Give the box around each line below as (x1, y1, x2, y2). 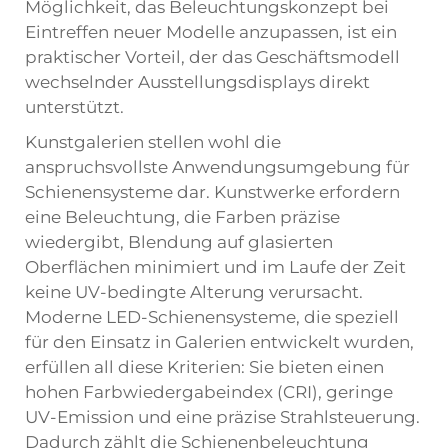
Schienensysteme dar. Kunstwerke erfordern (25, 182, 400, 202)
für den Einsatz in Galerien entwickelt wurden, (25, 332, 414, 352)
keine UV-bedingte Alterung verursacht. (25, 282, 363, 302)
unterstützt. (25, 97, 124, 117)
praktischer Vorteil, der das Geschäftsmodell (25, 47, 400, 67)
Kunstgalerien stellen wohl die (25, 132, 281, 152)
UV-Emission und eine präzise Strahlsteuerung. (25, 407, 420, 427)
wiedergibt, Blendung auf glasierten (25, 232, 333, 252)
